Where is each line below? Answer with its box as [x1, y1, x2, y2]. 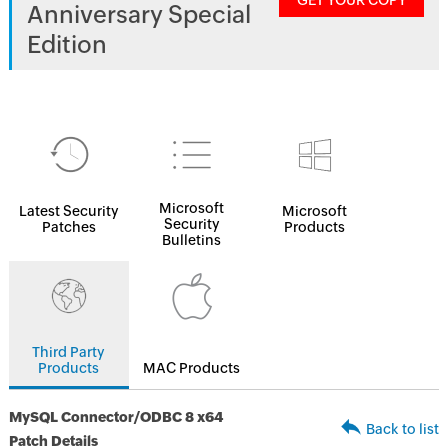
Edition [26, 31, 107, 58]
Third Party [32, 344, 106, 360]
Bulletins [162, 232, 222, 248]
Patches [41, 219, 96, 235]
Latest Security [18, 203, 119, 219]
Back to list [366, 421, 440, 437]
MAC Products [143, 360, 241, 376]
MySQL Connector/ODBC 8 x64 [8, 409, 223, 425]
